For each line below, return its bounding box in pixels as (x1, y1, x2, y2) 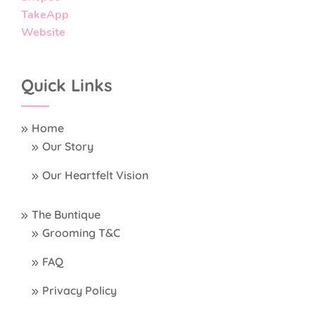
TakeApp (21, 7, 69, 23)
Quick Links (21, 75, 112, 96)
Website (21, 25, 65, 41)
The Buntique (32, 207, 101, 222)
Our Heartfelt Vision (42, 168, 148, 183)
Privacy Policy (42, 283, 117, 298)
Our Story (42, 139, 94, 154)
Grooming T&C (42, 226, 120, 240)
